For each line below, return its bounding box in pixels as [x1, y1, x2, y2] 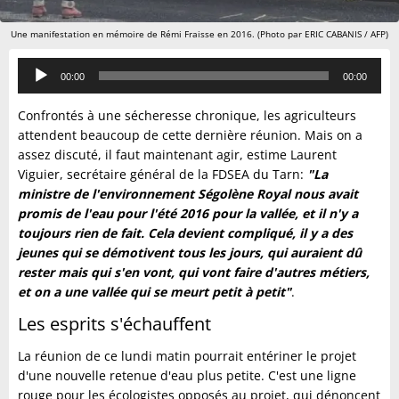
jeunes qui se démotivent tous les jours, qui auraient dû [18, 244, 362, 262]
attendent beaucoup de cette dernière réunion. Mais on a [18, 126, 362, 144]
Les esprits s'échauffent [18, 312, 211, 337]
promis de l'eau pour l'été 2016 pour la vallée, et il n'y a [18, 205, 358, 223]
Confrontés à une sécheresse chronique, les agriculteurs [18, 107, 356, 125]
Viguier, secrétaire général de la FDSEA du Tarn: [18, 166, 307, 183]
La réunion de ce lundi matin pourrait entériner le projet [18, 347, 356, 365]
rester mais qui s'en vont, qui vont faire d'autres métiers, [18, 264, 370, 281]
